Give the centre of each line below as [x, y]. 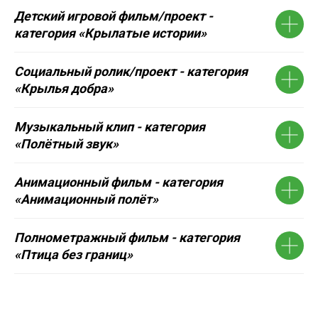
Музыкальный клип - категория [110, 126]
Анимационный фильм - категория [119, 182]
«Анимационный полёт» [86, 199]
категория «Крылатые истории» [110, 33]
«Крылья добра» [64, 88]
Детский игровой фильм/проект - [114, 16]
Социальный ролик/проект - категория [131, 71]
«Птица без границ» [73, 254]
